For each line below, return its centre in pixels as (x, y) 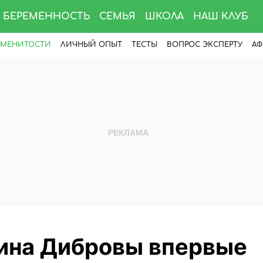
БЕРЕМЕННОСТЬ (46, 16)
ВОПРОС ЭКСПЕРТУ (205, 45)
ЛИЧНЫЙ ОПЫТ (91, 45)
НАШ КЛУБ (221, 16)
